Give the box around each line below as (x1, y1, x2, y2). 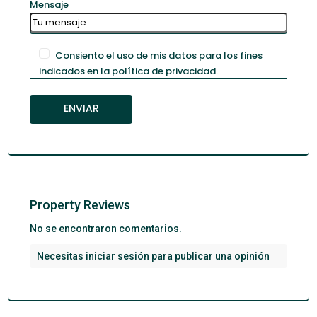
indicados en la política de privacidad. (39, 64, 218, 78)
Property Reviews (30, 197, 130, 212)
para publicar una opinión (149, 250, 270, 262)
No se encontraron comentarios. (30, 222, 182, 234)
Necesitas (37, 250, 86, 262)
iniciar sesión (86, 250, 149, 262)
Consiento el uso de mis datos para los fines (55, 48, 263, 62)
